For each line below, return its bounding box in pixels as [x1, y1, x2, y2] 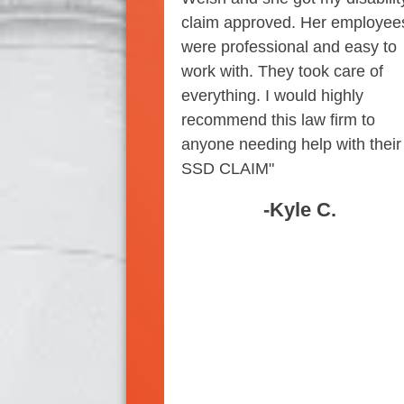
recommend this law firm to [180, 111, 375, 130]
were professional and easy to [180, 38, 397, 57]
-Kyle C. [263, 198, 337, 222]
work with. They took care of [180, 62, 383, 81]
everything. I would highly [180, 87, 363, 106]
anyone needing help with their [180, 135, 401, 154]
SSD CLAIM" [180, 160, 274, 179]
